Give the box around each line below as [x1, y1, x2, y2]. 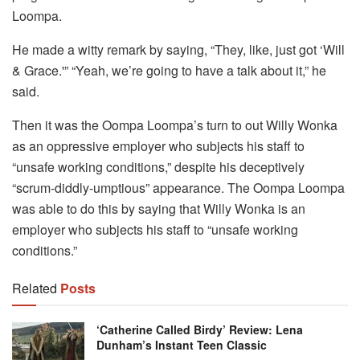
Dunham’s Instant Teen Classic [96, 336, 267, 353]
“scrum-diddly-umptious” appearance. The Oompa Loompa [12, 178, 345, 197]
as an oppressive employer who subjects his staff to [12, 136, 305, 155]
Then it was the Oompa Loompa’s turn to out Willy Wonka [12, 115, 337, 134]
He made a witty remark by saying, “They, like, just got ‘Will [12, 39, 345, 59]
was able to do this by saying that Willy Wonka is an [12, 198, 305, 218]
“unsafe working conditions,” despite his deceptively [12, 157, 305, 176]
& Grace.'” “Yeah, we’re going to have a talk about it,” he [12, 60, 326, 80]
